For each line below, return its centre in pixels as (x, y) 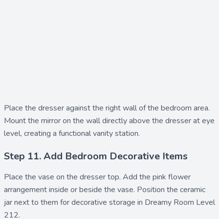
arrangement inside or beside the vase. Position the (92, 189)
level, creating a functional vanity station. (72, 133)
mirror (51, 120)
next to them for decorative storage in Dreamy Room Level (114, 202)
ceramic (193, 189)
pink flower (172, 177)
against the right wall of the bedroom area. (137, 108)
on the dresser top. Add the (103, 177)
